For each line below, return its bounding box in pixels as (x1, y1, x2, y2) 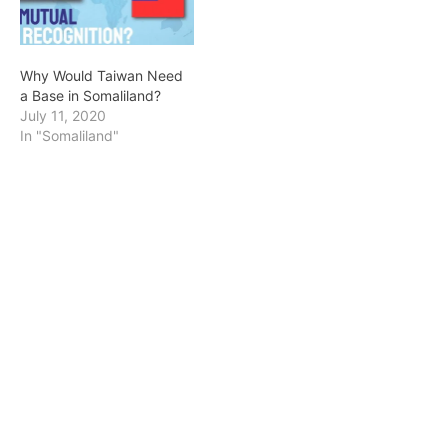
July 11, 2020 (20, 106, 106, 124)
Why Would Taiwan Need (20, 66, 183, 84)
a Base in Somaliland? (20, 86, 161, 104)
